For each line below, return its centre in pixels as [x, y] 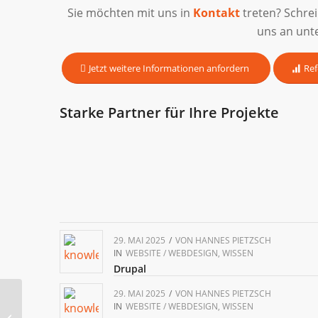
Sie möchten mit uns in [131, 12]
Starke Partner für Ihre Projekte [169, 112]
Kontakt [217, 12]
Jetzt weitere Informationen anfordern [169, 68]
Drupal [130, 268]
